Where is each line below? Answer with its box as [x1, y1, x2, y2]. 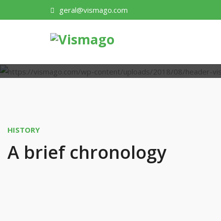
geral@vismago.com [59, 5, 128, 15]
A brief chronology [7, 140, 166, 164]
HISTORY [7, 124, 40, 135]
